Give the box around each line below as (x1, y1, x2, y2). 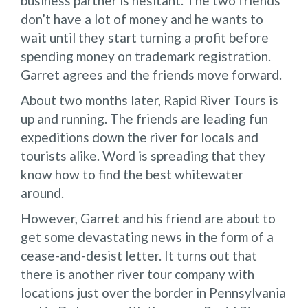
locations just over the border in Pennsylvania (21, 284, 286, 300)
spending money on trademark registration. (21, 47, 271, 64)
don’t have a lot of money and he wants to (21, 10, 263, 27)
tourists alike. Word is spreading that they (21, 147, 265, 164)
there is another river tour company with (21, 265, 254, 282)
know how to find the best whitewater (21, 166, 243, 182)
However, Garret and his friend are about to (21, 210, 276, 226)
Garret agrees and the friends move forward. (21, 66, 282, 82)
